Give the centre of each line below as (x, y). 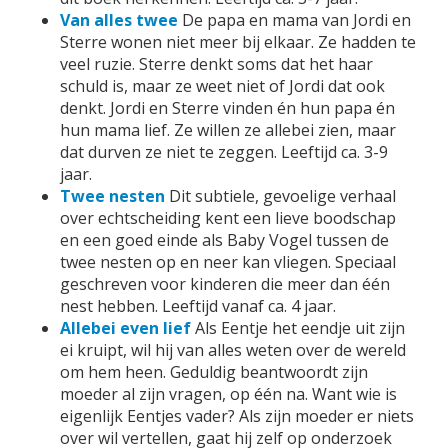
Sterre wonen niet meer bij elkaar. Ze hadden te (238, 42)
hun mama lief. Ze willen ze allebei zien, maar (228, 130)
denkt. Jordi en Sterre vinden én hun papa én (227, 108)
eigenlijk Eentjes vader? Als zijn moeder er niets (237, 416)
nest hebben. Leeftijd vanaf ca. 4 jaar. (198, 306)
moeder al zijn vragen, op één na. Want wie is (228, 394)
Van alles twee (119, 20)
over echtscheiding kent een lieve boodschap (228, 218)
